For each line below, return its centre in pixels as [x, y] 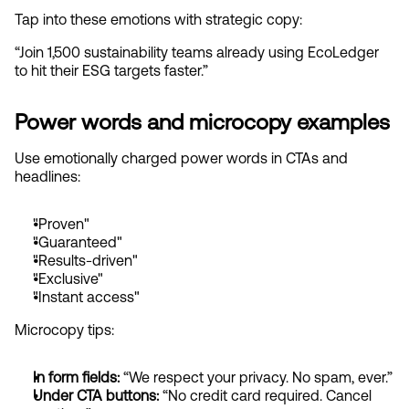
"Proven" [61, 223]
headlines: [47, 176]
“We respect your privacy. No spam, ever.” [258, 377]
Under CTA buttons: [96, 395]
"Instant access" [86, 296]
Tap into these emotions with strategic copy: [158, 19]
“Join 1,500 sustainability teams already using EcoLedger [197, 52]
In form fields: [78, 377]
